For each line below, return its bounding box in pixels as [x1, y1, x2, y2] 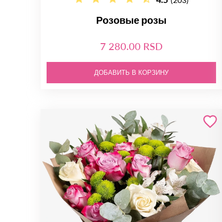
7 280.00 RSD [100, 40, 163, 52]
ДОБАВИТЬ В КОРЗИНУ [94, 69, 168, 76]
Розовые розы [96, 14, 166, 26]
